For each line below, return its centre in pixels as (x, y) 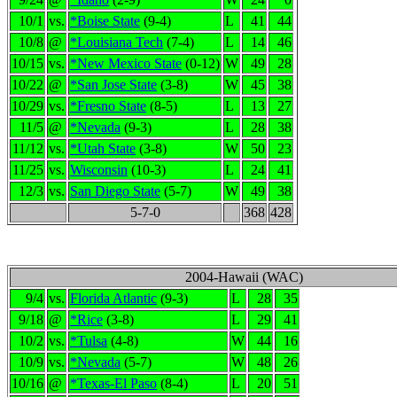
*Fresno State (108, 106)
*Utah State (103, 148)
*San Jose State (113, 85)
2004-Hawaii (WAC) (244, 277)
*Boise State (105, 21)
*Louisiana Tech (117, 42)
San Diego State (115, 191)
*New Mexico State (126, 63)
